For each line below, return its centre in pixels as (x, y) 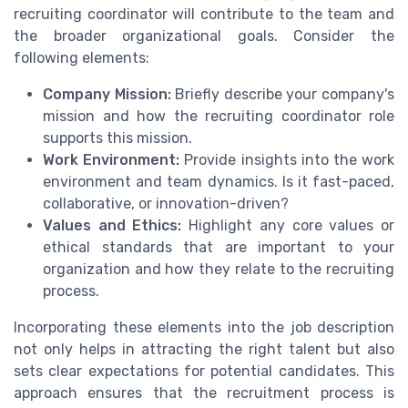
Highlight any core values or (288, 226)
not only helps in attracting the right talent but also (204, 350)
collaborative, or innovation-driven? (166, 204)
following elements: (82, 58)
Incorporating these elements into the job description (204, 328)
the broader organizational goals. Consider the (204, 36)
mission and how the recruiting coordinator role (219, 117)
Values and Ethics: (112, 226)
